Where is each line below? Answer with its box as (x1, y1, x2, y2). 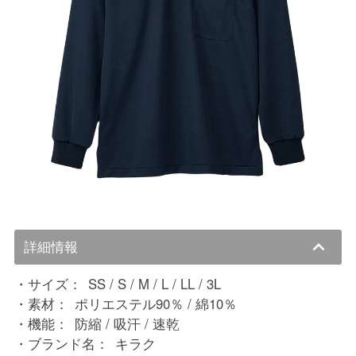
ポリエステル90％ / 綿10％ (75, 293, 238, 313)
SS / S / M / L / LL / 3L (88, 273, 222, 293)
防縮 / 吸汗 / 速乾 (75, 313, 180, 333)
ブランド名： (27, 333, 109, 353)
